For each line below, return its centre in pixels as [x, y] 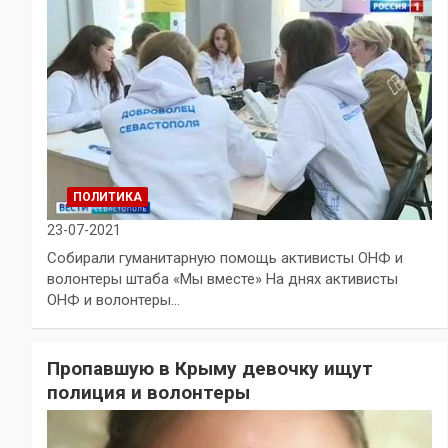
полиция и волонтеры [148, 393]
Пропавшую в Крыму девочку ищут [210, 369]
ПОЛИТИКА [107, 197]
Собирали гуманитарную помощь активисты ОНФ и [225, 258]
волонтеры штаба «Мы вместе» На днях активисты [222, 279]
